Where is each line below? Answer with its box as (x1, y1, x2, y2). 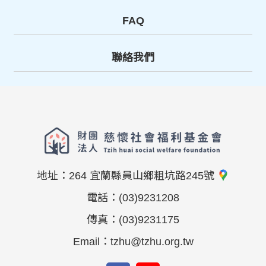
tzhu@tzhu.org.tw (110, 235, 194, 248)
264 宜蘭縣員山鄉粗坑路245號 (69, 169, 217, 182)
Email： (72, 235, 110, 248)
